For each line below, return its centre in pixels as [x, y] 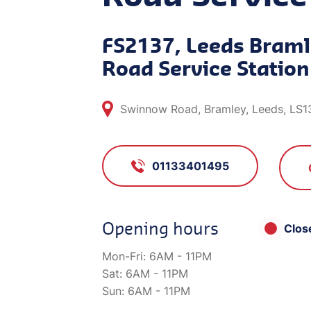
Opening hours [160, 228]
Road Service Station [206, 69]
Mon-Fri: [126, 257]
